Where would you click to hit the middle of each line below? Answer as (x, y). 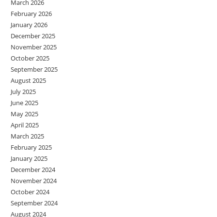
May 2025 (25, 114)
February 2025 (31, 147)
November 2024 (34, 180)
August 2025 (29, 80)
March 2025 (28, 136)
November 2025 (34, 47)
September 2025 (34, 69)
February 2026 (31, 13)
